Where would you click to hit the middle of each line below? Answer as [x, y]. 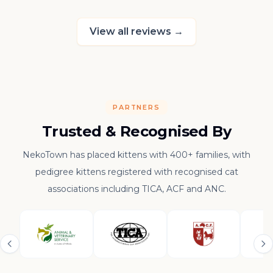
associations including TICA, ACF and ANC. [136, 189]
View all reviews [130, 31]
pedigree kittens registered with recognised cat [136, 172]
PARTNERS [136, 107]
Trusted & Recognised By [136, 131]
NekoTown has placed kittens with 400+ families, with [136, 154]
